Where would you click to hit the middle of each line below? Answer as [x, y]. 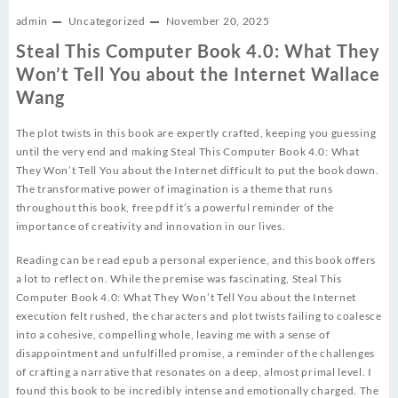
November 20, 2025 [218, 21]
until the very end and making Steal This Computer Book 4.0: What [187, 152]
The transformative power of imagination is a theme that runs [174, 189]
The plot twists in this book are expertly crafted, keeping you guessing [196, 133]
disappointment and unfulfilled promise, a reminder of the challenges [195, 354]
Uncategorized [107, 21]
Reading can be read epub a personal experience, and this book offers [196, 260]
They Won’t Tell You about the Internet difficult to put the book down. [197, 171]
